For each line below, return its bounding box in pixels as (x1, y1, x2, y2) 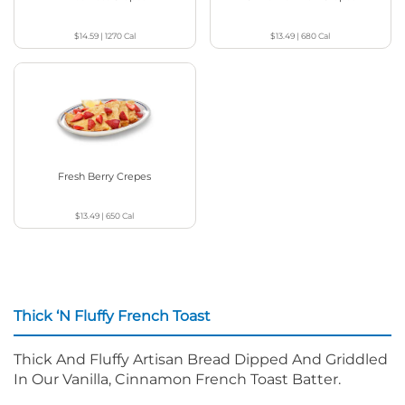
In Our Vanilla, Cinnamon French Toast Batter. (14, 371, 341, 389)
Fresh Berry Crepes (58, 170, 152, 184)
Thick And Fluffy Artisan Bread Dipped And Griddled (14, 351, 388, 369)
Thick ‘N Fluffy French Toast (14, 307, 211, 325)
